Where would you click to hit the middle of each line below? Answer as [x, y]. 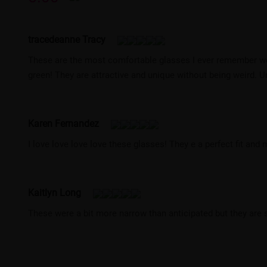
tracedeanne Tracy [67, 39]
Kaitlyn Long [55, 192]
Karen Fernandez [64, 123]
